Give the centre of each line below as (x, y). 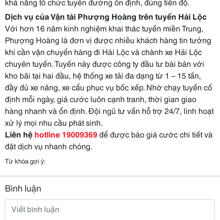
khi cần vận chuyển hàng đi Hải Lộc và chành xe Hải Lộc (103, 51)
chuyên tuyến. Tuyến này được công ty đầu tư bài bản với (105, 63)
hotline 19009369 (66, 134)
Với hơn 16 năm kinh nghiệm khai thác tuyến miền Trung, (104, 28)
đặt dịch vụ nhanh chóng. (49, 146)
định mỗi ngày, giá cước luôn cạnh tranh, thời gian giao (101, 98)
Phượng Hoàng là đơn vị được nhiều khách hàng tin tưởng (108, 40)
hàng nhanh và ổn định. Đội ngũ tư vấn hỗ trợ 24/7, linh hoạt (109, 110)
